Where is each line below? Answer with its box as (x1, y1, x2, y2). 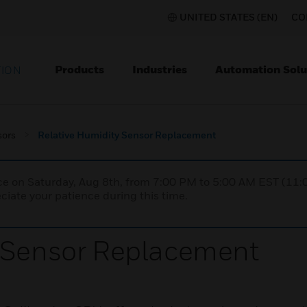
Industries (132, 62, 187, 76)
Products (55, 62, 104, 76)
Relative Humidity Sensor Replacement (38, 129, 216, 140)
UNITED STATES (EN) (180, 11, 278, 23)
